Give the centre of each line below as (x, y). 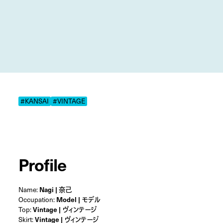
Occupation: (37, 200)
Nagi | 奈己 (55, 190)
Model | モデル (78, 200)
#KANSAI (35, 101)
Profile (42, 165)
